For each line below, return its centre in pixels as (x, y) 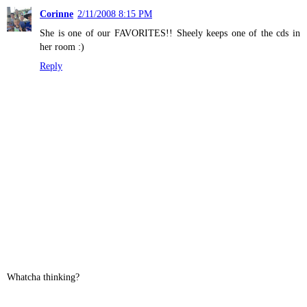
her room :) (62, 47)
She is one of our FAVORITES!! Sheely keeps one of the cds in (170, 33)
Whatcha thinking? (43, 277)
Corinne (57, 14)
